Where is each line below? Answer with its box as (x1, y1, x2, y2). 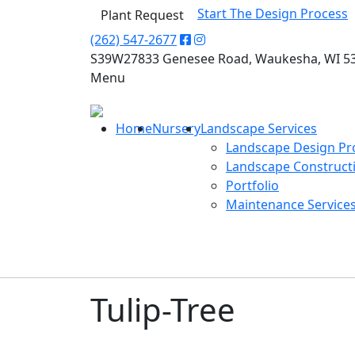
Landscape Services (200, 120, 317, 137)
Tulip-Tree (90, 288, 235, 331)
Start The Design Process (197, 5, 348, 23)
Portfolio (226, 177, 279, 194)
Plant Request (101, 6, 184, 24)
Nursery (152, 120, 200, 137)
